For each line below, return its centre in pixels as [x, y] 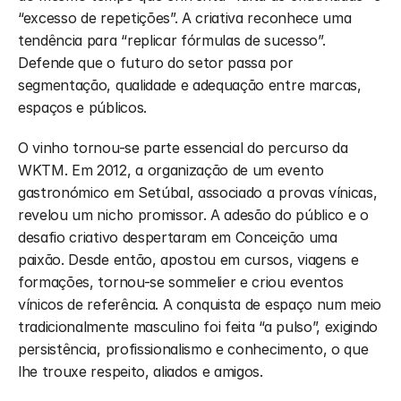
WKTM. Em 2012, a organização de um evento [171, 170]
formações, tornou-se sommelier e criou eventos [181, 282]
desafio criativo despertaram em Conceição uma [178, 237]
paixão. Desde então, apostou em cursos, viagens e [188, 259]
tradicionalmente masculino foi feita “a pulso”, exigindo [198, 326]
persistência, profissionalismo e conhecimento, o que [193, 349]
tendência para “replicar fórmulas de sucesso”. [172, 40]
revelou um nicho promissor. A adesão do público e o [193, 214]
